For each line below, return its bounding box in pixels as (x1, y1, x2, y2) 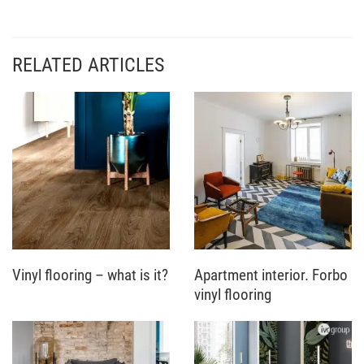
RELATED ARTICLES (12, 53, 164, 76)
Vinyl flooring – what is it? (12, 265, 168, 284)
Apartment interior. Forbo (194, 265, 348, 284)
